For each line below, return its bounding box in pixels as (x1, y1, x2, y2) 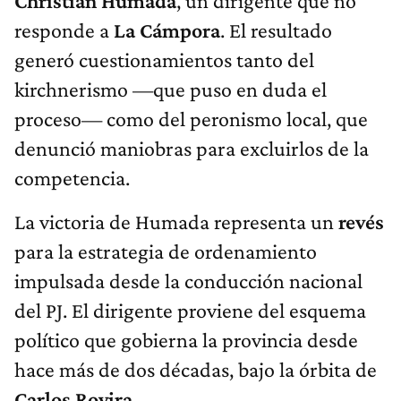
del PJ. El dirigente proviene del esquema (14, 297, 366, 322)
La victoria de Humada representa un (14, 209, 338, 234)
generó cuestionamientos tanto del (14, 47, 314, 72)
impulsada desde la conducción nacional (14, 268, 363, 293)
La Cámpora (114, 17, 220, 42)
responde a (14, 17, 114, 42)
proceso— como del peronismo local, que (14, 106, 368, 131)
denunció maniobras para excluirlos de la (14, 135, 369, 160)
